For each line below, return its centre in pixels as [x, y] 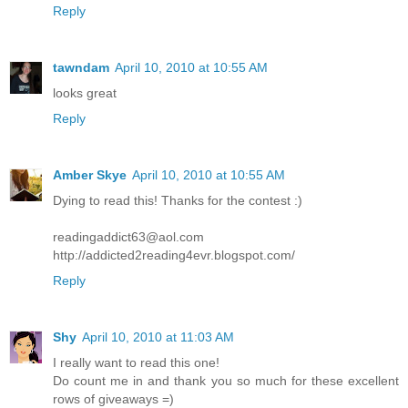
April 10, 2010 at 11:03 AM [158, 337]
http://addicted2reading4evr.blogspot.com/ [174, 255]
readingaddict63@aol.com [128, 237]
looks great [85, 93]
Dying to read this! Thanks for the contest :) [178, 201]
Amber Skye [90, 175]
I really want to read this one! [136, 363]
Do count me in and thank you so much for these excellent [226, 381]
